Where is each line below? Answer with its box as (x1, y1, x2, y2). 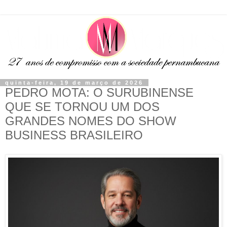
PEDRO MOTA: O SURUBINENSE (5, 86, 194, 100)
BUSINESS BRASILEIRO (5, 128, 143, 142)
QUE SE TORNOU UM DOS (5, 100, 160, 114)
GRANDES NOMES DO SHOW (5, 114, 176, 128)
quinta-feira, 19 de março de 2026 (5, 80, 143, 86)
